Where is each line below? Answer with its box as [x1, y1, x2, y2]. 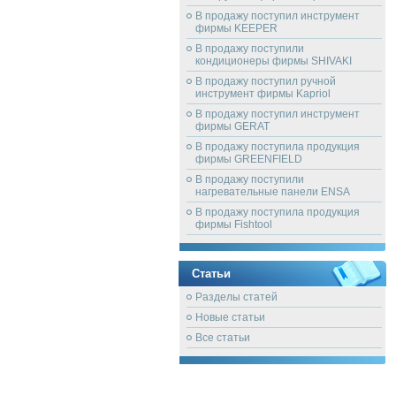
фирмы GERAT [195, 120, 270, 133]
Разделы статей [195, 291, 278, 303]
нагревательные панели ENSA [195, 186, 350, 198]
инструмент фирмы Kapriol [195, 88, 331, 100]
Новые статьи [195, 311, 265, 324]
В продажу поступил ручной [195, 75, 336, 88]
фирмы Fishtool [195, 218, 272, 231]
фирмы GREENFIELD [195, 153, 302, 165]
